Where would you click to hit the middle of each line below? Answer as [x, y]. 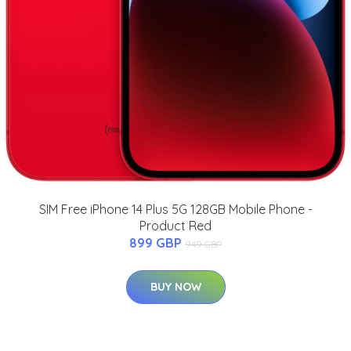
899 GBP [157, 242]
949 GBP [203, 244]
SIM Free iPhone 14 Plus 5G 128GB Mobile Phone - [175, 209]
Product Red [175, 225]
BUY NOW [175, 286]
